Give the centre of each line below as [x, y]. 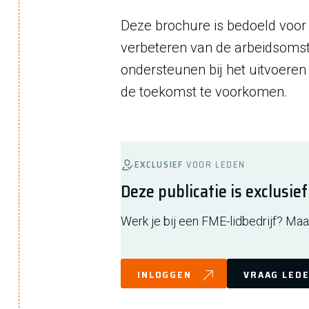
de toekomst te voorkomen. [204, 92]
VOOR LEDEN [216, 165]
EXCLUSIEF [160, 165]
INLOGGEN [165, 275]
